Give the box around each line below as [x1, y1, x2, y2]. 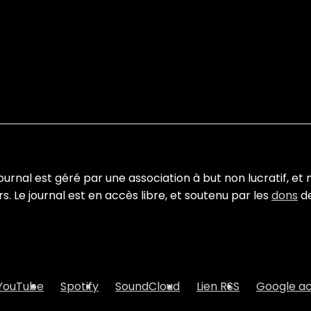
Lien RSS [196, 278, 239, 295]
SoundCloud [115, 278, 180, 295]
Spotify [60, 278, 99, 295]
